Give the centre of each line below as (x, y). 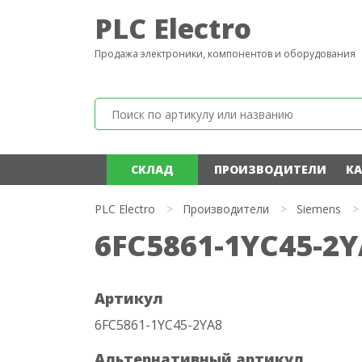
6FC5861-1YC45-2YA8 (158, 325)
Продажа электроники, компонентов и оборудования (225, 54)
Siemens (319, 209)
